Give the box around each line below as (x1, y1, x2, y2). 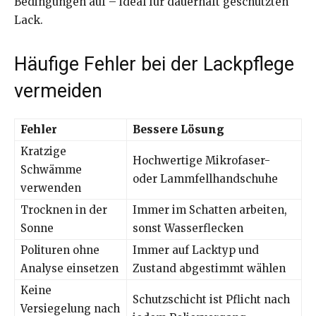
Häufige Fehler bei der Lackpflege (14, 53, 294, 76)
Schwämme (20, 163, 82, 177)
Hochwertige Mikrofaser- (133, 154, 270, 168)
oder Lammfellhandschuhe (133, 172, 278, 186)
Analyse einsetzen (20, 262, 119, 276)
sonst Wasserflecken (133, 221, 243, 236)
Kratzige (20, 145, 66, 159)
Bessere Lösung (133, 123, 224, 137)
